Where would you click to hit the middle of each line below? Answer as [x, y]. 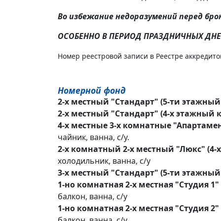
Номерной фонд [92, 90]
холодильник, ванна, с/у [104, 161]
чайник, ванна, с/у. [93, 137]
